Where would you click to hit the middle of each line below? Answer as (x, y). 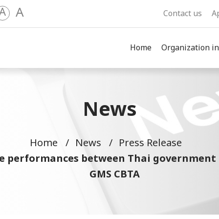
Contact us (183, 14)
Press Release (150, 143)
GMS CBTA (114, 175)
